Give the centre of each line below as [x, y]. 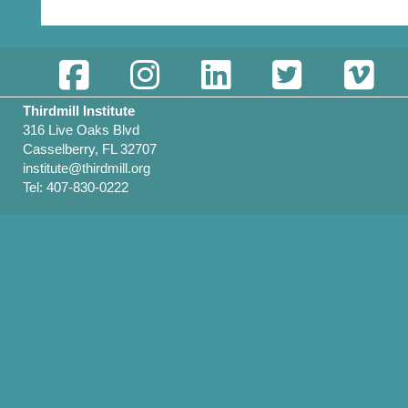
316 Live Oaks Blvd [82, 130]
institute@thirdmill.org [87, 168]
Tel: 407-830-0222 [76, 187]
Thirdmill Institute [79, 111]
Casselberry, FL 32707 [90, 149]
